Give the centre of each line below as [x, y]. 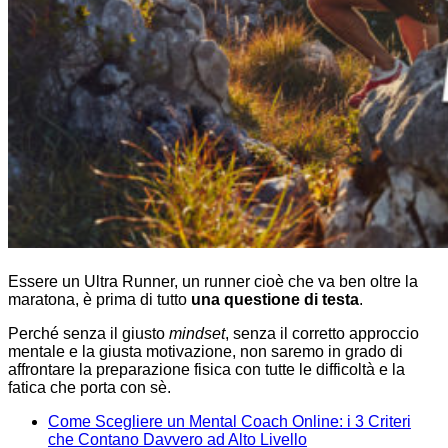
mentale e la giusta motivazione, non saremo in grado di [205, 352]
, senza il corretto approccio [322, 334]
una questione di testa [275, 300]
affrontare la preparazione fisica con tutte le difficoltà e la [206, 370]
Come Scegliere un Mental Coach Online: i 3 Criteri [229, 422]
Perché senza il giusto [88, 334]
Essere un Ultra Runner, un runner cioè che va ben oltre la [213, 282]
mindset [197, 334]
